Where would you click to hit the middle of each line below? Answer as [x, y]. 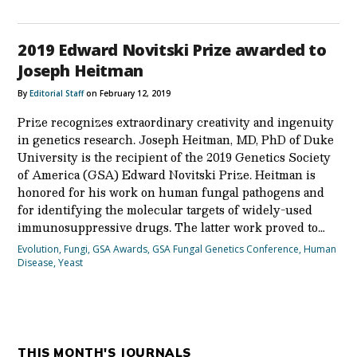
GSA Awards [120, 249]
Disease [36, 262]
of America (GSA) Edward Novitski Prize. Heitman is [167, 174]
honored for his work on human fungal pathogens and [171, 192]
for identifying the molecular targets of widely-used [165, 209]
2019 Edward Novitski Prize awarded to [172, 49]
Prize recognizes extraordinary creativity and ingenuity [176, 122]
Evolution [39, 249]
